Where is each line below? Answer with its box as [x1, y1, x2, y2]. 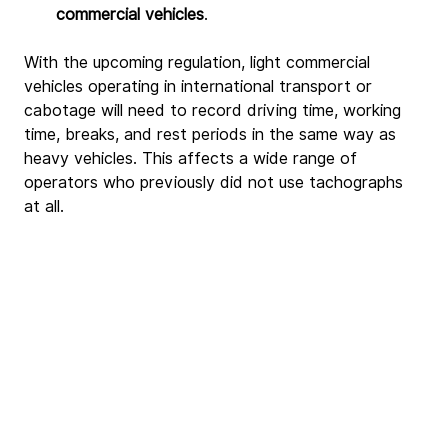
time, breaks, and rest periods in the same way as [24, 124, 401, 144]
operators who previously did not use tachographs [24, 172, 408, 192]
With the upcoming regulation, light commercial [24, 52, 375, 72]
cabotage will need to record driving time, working [24, 100, 406, 120]
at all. [24, 196, 64, 216]
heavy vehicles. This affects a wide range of [24, 148, 362, 168]
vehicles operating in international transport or [24, 76, 377, 96]
